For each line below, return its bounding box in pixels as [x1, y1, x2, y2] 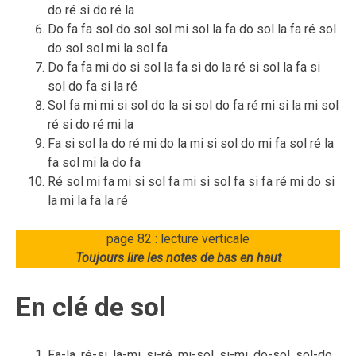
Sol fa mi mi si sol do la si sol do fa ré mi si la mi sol [48, 98, 339, 113]
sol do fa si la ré [48, 79, 137, 94]
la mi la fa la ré [48, 193, 128, 208]
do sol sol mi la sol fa [48, 41, 168, 56]
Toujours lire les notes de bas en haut [75, 250, 281, 265]
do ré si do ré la [48, 2, 134, 17]
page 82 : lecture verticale [106, 231, 250, 246]
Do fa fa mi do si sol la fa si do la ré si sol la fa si [48, 60, 320, 75]
